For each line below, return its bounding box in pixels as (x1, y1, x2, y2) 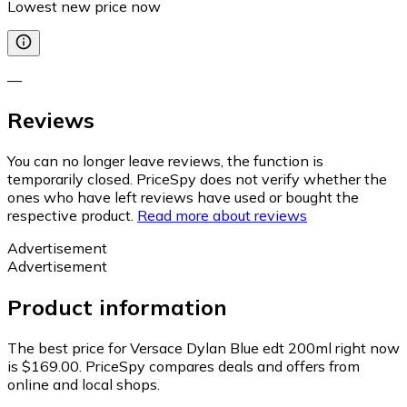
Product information (7, 293, 227, 322)
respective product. (7, 206, 134, 225)
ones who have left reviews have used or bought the (7, 188, 359, 207)
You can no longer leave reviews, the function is (7, 152, 323, 171)
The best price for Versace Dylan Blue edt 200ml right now (7, 339, 400, 358)
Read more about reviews (137, 206, 307, 225)
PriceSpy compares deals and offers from (85, 357, 360, 376)
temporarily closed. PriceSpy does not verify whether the (7, 170, 387, 189)
